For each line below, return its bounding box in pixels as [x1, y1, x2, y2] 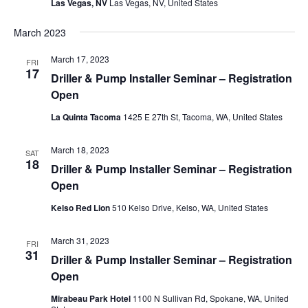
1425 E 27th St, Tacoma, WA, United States [122, 110, 283, 122]
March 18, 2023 [50, 143, 109, 155]
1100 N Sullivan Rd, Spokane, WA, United [132, 291, 289, 304]
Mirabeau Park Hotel [50, 291, 133, 305]
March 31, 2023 [50, 234, 109, 246]
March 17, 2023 [50, 52, 109, 65]
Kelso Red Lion [50, 201, 112, 214]
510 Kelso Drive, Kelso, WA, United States [111, 201, 268, 213]
